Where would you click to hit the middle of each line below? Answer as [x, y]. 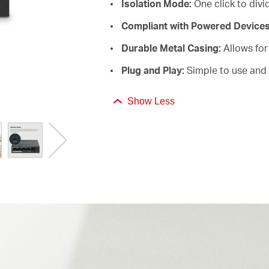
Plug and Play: [154, 70]
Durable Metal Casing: [171, 48]
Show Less [151, 101]
